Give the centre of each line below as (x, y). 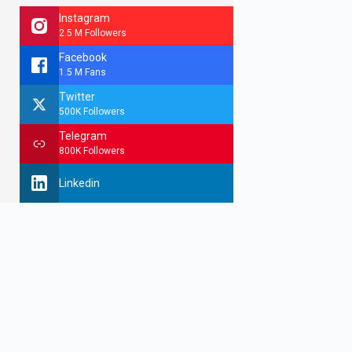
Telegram (82, 136)
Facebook (82, 57)
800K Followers (92, 150)
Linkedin (79, 183)
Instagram (84, 18)
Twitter (77, 96)
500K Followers (92, 111)
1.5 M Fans (82, 72)
